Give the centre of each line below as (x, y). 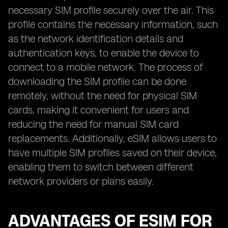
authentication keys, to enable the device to (104, 53)
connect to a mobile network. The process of (105, 67)
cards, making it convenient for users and (98, 110)
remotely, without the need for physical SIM (103, 96)
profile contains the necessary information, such (113, 24)
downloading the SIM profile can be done (97, 81)
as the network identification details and (96, 39)
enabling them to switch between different (101, 167)
